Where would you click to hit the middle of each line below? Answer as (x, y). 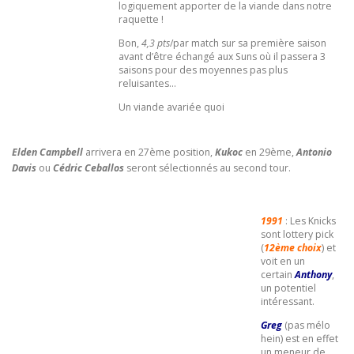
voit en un (283, 262)
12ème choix (293, 248)
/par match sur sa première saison (248, 43)
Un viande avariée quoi (171, 107)
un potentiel (288, 288)
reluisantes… (147, 84)
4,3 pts (156, 43)
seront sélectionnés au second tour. (207, 168)
